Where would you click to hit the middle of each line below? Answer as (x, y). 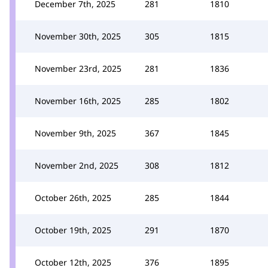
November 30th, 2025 (78, 36)
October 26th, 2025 (73, 197)
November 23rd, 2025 (78, 68)
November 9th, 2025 (75, 133)
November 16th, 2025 (78, 100)
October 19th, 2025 (73, 230)
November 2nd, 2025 (77, 165)
